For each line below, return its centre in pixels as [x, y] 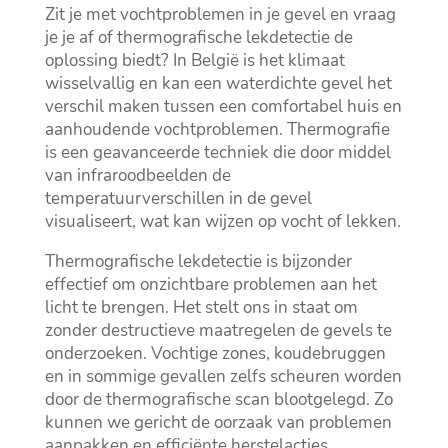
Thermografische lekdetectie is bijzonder [198, 262]
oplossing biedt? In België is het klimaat [194, 61]
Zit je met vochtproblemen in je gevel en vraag [220, 15]
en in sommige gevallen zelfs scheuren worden [223, 377]
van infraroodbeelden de [137, 176]
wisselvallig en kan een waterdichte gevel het [218, 84]
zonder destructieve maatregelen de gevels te [218, 331]
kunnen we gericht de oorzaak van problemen [218, 423]
